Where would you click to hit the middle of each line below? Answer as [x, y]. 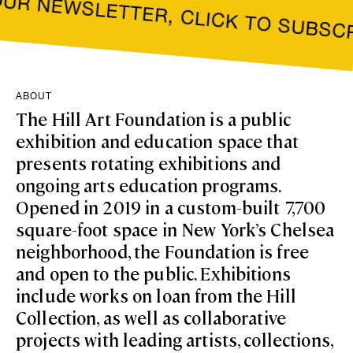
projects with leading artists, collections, [175, 339]
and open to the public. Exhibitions [153, 273]
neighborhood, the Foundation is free [163, 251]
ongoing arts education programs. [149, 184]
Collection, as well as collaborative [151, 317]
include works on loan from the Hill [156, 295]
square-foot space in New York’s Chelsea [175, 229]
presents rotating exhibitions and [149, 162]
